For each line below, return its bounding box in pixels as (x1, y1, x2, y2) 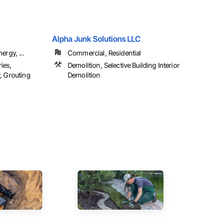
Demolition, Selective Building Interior (68, 61, 180, 70)
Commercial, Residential (68, 49, 141, 57)
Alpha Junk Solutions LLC (52, 34, 140, 44)
